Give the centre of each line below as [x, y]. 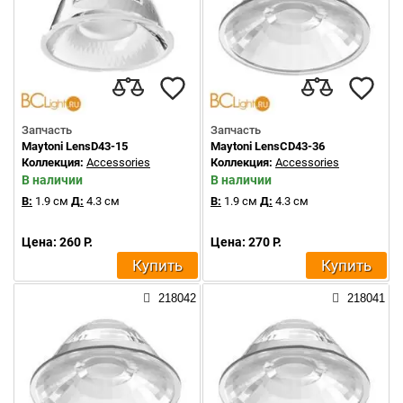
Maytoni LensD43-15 [75, 146]
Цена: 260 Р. [57, 242]
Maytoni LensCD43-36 [268, 146]
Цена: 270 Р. [246, 242]
